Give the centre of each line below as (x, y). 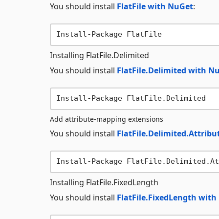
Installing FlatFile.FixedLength (104, 182)
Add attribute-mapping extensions (107, 119)
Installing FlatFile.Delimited (99, 55)
